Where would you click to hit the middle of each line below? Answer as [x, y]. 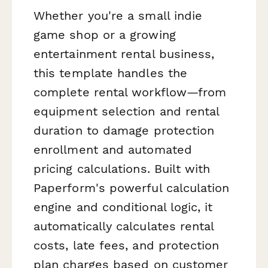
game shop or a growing [105, 34]
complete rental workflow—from [130, 92]
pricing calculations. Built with [122, 168]
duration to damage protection [124, 130]
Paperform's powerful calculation [132, 188]
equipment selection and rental [127, 111]
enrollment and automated [113, 149]
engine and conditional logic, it [123, 207]
